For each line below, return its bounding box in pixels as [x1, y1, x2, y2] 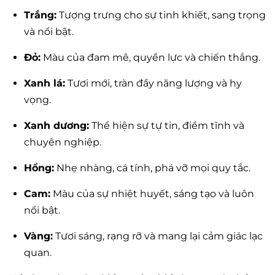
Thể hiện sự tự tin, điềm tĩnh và [89, 119, 244, 131]
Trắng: [24, 9, 56, 21]
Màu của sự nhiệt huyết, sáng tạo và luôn [50, 187, 254, 199]
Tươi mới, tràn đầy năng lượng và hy [65, 77, 242, 89]
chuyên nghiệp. [24, 136, 101, 148]
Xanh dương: [24, 119, 89, 131]
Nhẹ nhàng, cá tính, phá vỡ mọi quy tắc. [54, 161, 250, 174]
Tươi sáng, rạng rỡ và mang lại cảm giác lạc [53, 230, 263, 242]
